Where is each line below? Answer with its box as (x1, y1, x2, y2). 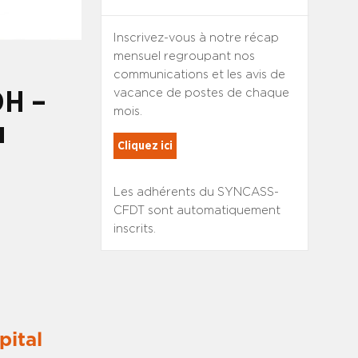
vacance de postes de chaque (113, 87, 289, 99)
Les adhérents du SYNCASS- (113, 186, 279, 198)
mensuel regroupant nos (113, 50, 255, 62)
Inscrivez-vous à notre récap (113, 32, 279, 44)
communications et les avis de (113, 69, 285, 81)
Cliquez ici (117, 140, 173, 152)
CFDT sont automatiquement (113, 205, 280, 217)
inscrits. (113, 223, 156, 235)
